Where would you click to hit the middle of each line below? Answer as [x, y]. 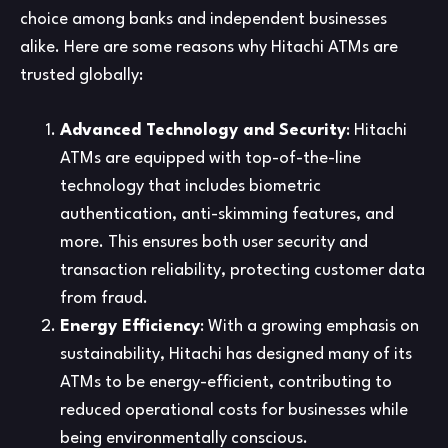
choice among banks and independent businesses [203, 20]
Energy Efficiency [130, 327]
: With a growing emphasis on [309, 327]
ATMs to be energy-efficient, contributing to [226, 383]
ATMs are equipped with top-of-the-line [210, 159]
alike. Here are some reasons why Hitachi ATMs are [209, 48]
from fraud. [104, 299]
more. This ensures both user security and [214, 243]
